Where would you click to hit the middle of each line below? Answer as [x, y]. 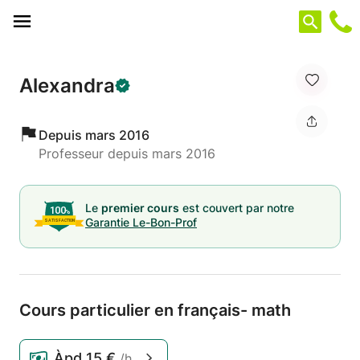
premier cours [140, 208]
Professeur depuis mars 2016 [127, 153]
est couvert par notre [237, 208]
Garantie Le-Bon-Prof [141, 222]
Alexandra [67, 85]
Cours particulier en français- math [155, 310]
